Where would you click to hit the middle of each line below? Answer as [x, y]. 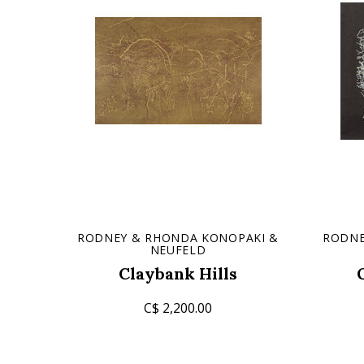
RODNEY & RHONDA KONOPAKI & [178, 238]
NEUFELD [178, 250]
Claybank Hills [178, 273]
